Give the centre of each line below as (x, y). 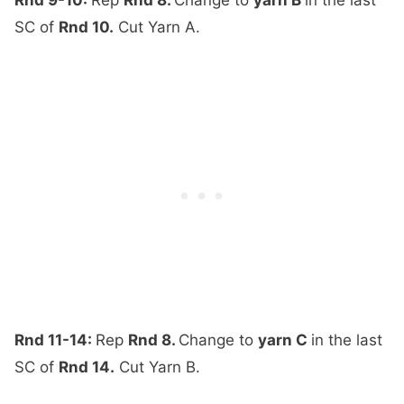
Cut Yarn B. (157, 367)
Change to (218, 340)
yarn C (285, 340)
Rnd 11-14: (55, 340)
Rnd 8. (153, 340)
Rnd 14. (87, 367)
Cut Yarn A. (157, 27)
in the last (347, 340)
